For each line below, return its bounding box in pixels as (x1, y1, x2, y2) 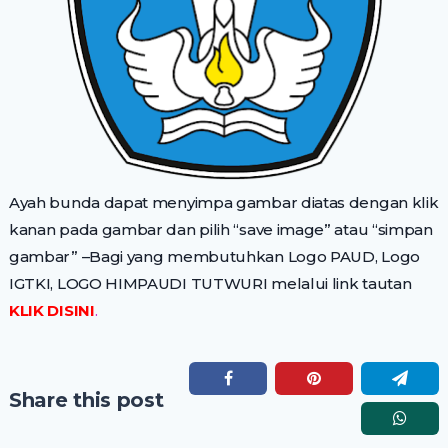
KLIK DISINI (8, 300, 95, 320)
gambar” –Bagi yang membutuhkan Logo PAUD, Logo (8, 246, 420, 266)
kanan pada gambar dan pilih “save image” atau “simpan (8, 219, 433, 239)
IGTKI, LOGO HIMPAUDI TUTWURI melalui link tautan (8, 273, 412, 293)
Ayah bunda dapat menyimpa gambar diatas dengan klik (8, 192, 439, 212)
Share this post (8, 387, 164, 412)
